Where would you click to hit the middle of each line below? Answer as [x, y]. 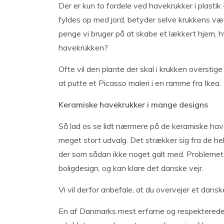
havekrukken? [83, 47]
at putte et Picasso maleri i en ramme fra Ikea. [140, 83]
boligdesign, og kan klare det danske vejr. [131, 168]
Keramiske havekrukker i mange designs [133, 104]
